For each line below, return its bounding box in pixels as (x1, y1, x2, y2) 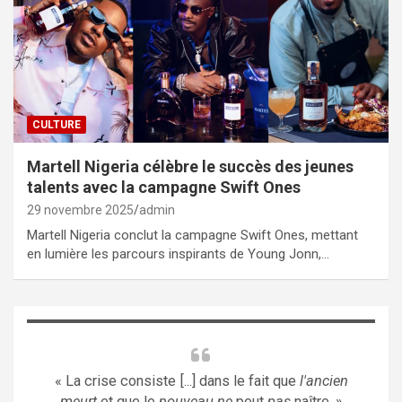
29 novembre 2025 (27, 202, 134, 217)
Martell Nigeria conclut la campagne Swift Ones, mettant (27, 226, 358, 243)
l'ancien (299, 371, 348, 389)
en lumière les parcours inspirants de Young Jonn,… (27, 245, 329, 262)
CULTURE (32, 118, 81, 131)
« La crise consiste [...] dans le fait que (54, 371, 300, 389)
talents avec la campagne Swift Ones (27, 177, 301, 197)
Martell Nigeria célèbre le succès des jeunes (27, 156, 354, 176)
